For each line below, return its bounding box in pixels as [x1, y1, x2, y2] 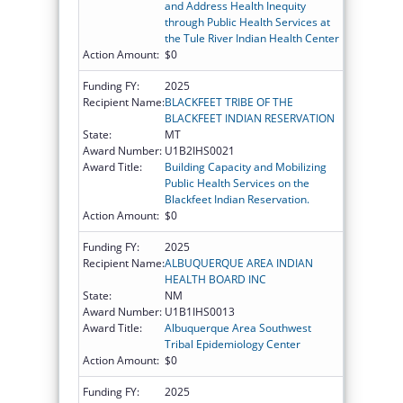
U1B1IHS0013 [165, 303, 235, 319]
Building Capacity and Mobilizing [165, 158, 327, 175]
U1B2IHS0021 [165, 142, 235, 158]
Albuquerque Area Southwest [165, 319, 311, 336]
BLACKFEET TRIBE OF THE [165, 94, 293, 110]
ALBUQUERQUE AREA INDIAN [165, 255, 313, 271]
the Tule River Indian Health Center [165, 30, 339, 46]
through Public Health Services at [165, 13, 330, 30]
